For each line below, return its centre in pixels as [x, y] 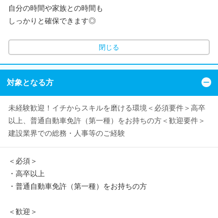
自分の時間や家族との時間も [56, 8]
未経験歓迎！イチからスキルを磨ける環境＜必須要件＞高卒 [107, 108]
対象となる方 [30, 82]
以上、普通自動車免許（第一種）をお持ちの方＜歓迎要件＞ [107, 120]
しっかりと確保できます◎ [52, 21]
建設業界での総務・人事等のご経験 [67, 133]
